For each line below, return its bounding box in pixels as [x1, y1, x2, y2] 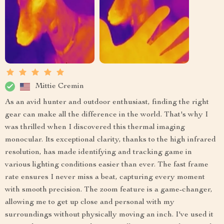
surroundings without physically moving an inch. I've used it [5, 211, 213, 219]
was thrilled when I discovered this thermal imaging [5, 123, 185, 132]
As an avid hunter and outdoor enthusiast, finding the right [5, 98, 209, 107]
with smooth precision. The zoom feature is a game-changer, [5, 186, 212, 194]
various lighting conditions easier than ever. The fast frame [5, 161, 208, 169]
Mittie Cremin [35, 82, 84, 90]
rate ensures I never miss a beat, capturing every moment [5, 173, 205, 182]
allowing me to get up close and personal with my [5, 198, 174, 207]
